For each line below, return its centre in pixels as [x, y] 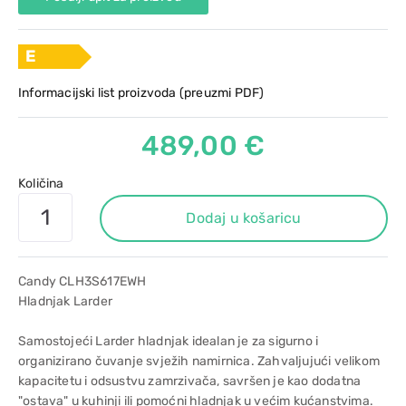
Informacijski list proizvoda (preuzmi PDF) [141, 93]
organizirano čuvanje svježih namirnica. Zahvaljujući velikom [199, 361]
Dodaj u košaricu [244, 218]
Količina [41, 184]
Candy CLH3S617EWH [82, 281]
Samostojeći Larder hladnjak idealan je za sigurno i [169, 341]
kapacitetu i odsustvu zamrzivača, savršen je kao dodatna [190, 381]
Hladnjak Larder [65, 301]
